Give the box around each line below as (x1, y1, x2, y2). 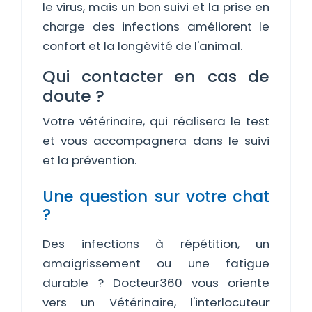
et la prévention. (42, 152, 136, 169)
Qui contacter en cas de (42, 65, 270, 88)
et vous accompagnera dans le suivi (42, 132, 270, 149)
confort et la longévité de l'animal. (42, 38, 242, 54)
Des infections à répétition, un (42, 235, 270, 252)
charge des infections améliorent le (42, 18, 270, 35)
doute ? (42, 84, 104, 107)
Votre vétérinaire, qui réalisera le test (42, 113, 270, 130)
